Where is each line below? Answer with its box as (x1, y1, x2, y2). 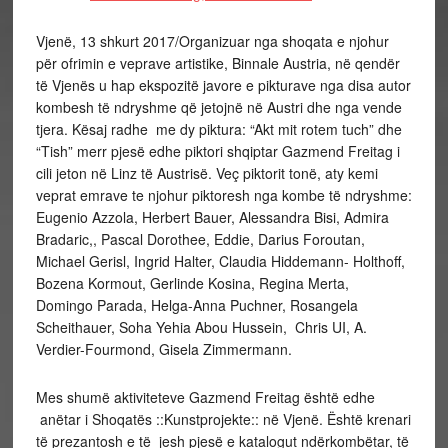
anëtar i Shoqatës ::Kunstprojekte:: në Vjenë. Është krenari (35, 409, 411, 429)
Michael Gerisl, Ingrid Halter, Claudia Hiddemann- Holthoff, (35, 251, 405, 271)
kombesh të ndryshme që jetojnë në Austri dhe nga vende (35, 97, 402, 117)
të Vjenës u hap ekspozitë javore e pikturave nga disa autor (35, 75, 411, 95)
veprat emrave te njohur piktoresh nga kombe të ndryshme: (35, 185, 412, 205)
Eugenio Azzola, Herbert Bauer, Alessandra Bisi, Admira (35, 207, 389, 227)
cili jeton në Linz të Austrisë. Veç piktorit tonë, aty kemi (35, 163, 378, 183)
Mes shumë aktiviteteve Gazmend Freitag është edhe (35, 387, 375, 407)
